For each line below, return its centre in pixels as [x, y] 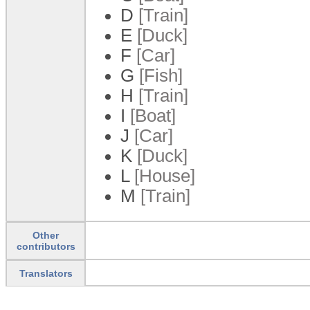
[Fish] [158, 75]
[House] [162, 175]
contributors [46, 246]
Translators [46, 273]
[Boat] [151, 115]
